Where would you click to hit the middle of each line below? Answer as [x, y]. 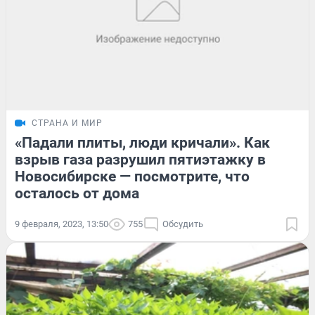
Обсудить [183, 224]
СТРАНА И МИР [67, 123]
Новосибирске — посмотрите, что [132, 176]
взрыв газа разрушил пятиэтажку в [140, 159]
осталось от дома [77, 193]
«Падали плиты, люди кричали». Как [142, 142]
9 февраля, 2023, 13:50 [62, 224]
